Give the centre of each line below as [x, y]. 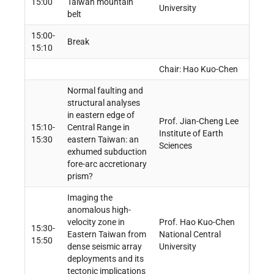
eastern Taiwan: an [103, 140]
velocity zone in [96, 222]
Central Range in [98, 128]
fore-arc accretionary [107, 164]
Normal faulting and [105, 91]
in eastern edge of [101, 115]
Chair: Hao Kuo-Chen [198, 69]
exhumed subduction [107, 152]
